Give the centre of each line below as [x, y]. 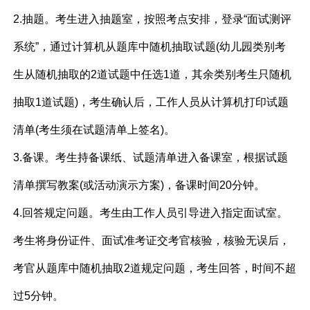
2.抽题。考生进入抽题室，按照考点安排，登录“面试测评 [153, 19]
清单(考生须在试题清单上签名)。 [94, 130]
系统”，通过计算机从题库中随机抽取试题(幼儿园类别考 [150, 47]
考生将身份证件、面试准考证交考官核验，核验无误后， [152, 241]
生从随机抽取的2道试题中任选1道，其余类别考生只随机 [153, 75]
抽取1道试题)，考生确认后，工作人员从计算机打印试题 [151, 102]
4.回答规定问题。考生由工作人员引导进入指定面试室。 [151, 213]
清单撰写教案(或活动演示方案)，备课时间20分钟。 [139, 185]
